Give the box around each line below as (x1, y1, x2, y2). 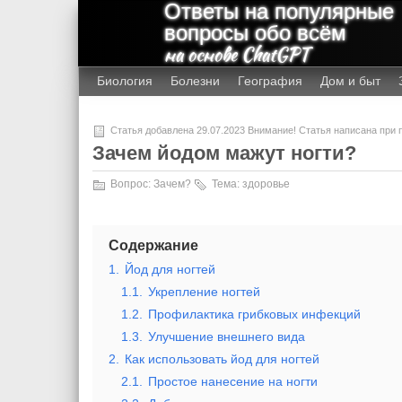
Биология (96, 74, 153, 88)
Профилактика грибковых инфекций (147, 307, 361, 321)
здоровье (241, 178, 290, 190)
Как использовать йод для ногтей (124, 352, 319, 366)
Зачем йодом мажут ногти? (92, 142, 356, 164)
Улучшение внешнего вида (147, 329, 305, 344)
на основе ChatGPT (163, 41, 310, 67)
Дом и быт (319, 74, 380, 88)
